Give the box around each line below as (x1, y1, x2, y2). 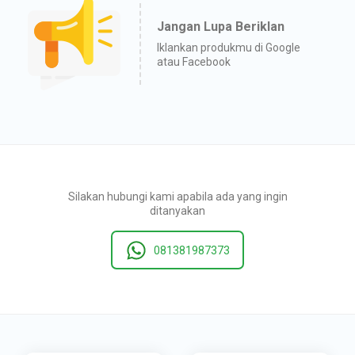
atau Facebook (157, 55, 231, 68)
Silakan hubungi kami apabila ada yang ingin (67, 189, 288, 203)
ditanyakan (150, 204, 205, 217)
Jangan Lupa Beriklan (157, 18, 284, 34)
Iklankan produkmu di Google (157, 40, 300, 54)
